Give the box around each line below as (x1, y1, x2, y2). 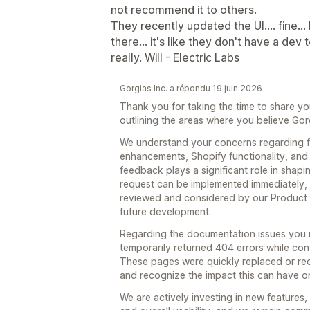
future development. (120, 206, 211, 217)
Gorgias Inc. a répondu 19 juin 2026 (120, 83, 262, 93)
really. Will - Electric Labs (111, 51, 239, 64)
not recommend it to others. (111, 3, 257, 17)
